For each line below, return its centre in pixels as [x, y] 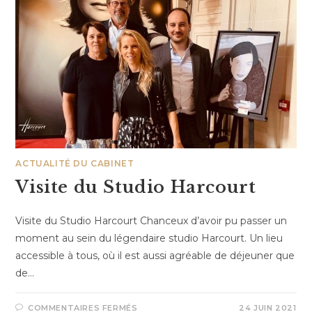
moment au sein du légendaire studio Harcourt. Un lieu [149, 238]
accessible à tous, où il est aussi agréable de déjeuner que [155, 255]
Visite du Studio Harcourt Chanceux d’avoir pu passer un [151, 220]
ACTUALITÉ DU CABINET [75, 163]
